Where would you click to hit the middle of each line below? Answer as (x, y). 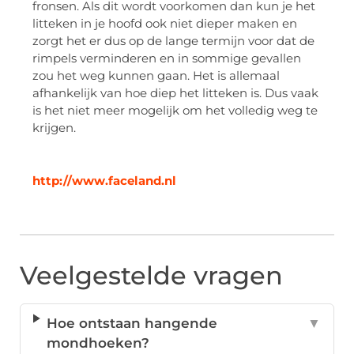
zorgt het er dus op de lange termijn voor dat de (173, 41)
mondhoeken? (98, 343)
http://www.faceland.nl (104, 181)
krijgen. (54, 128)
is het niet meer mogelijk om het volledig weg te (175, 111)
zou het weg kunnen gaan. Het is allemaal (156, 76)
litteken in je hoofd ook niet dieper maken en (165, 24)
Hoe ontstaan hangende (132, 324)
